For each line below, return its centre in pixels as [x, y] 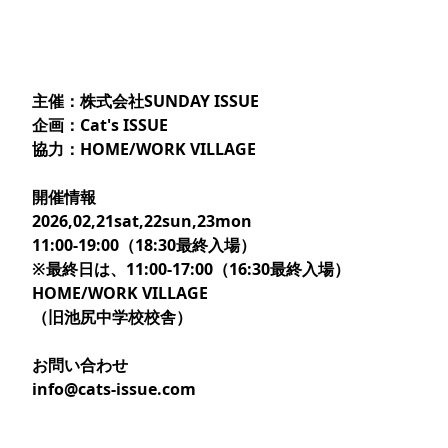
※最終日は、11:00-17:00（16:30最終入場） [191, 269]
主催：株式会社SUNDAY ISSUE [145, 101]
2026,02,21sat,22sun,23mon [142, 221]
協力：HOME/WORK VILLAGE [144, 149]
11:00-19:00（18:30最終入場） [144, 245]
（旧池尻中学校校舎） [112, 317]
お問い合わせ [80, 365]
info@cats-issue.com [114, 389]
